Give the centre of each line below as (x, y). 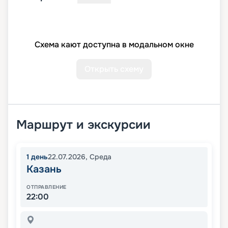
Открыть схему (114, 69)
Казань (44, 169)
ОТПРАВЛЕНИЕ (47, 187)
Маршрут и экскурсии (83, 125)
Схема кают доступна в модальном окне (114, 45)
